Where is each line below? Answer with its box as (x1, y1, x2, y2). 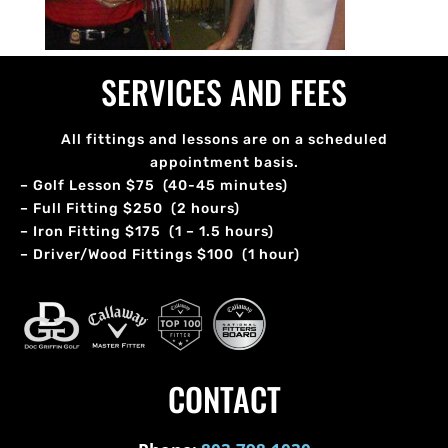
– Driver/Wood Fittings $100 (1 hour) (20, 245, 300, 263)
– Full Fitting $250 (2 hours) (20, 199, 240, 217)
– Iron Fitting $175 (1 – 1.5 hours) (20, 222, 274, 240)
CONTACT (167, 375, 281, 423)
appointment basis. (149, 153, 299, 171)
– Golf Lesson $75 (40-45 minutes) (20, 176, 288, 194)
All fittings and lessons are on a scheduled (60, 130, 388, 148)
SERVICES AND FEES (101, 67, 347, 115)
